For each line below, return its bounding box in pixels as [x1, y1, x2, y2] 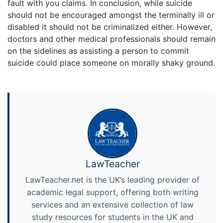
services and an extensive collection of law [31, 199, 194, 210]
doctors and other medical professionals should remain [7, 33, 216, 44]
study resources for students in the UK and [31, 212, 194, 222]
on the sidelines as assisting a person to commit [7, 45, 189, 56]
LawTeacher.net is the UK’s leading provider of [25, 174, 200, 185]
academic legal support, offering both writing [26, 187, 199, 197]
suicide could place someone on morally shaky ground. [7, 57, 215, 68]
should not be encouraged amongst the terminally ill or [7, 9, 215, 20]
